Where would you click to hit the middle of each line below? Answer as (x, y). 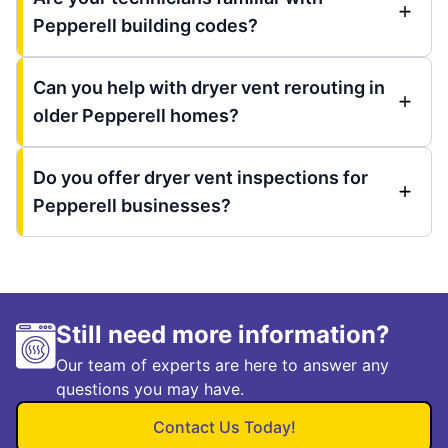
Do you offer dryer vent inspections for (200, 177)
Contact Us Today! (224, 426)
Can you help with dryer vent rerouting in (209, 87)
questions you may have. (150, 388)
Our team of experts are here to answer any (222, 364)
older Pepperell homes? (136, 115)
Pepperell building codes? (145, 25)
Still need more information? (223, 334)
